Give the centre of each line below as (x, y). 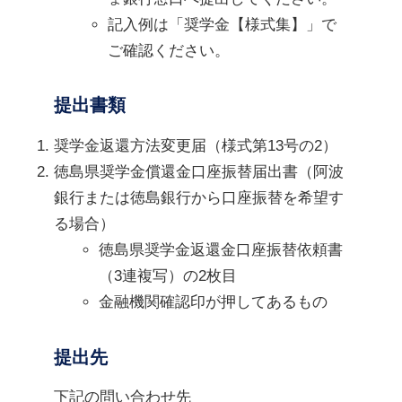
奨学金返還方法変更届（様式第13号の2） (196, 145)
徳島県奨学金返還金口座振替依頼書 (221, 249)
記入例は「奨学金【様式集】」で (222, 24)
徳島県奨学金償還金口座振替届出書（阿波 (199, 171)
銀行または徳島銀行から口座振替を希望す (199, 197)
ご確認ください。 (169, 50)
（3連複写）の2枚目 (168, 275)
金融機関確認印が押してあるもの (213, 301)
